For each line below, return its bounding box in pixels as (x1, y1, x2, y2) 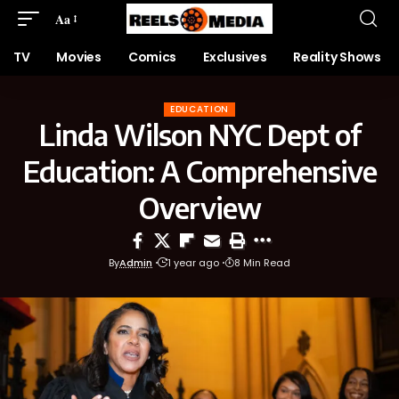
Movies (56, 48, 102, 66)
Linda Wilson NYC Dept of (38, 117, 361, 152)
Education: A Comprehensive (22, 153, 377, 189)
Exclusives (203, 48, 267, 66)
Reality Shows (293, 48, 381, 66)
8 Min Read (234, 256, 290, 270)
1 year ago (167, 256, 219, 270)
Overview (138, 190, 261, 225)
